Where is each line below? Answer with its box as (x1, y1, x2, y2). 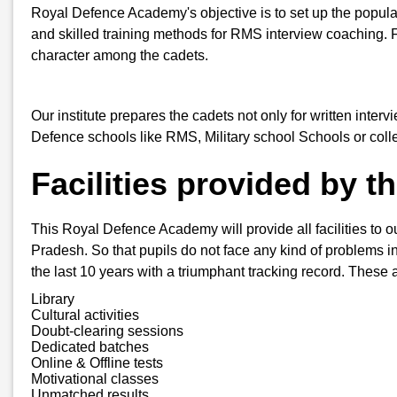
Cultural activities (31, 307, 139, 323)
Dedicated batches (31, 339, 149, 355)
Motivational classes (31, 371, 159, 387)
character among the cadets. (31, 48, 208, 64)
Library (31, 292, 74, 307)
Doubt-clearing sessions (31, 323, 183, 339)
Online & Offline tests (31, 355, 163, 371)
